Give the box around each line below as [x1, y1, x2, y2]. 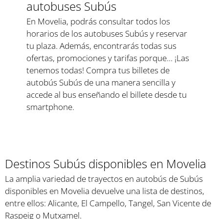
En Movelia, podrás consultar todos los [26, 16, 171, 27]
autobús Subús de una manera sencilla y [26, 77, 176, 88]
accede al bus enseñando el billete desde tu [26, 89, 187, 101]
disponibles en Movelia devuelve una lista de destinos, [5, 185, 204, 197]
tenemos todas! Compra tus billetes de [26, 65, 170, 76]
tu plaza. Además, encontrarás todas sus [26, 40, 177, 52]
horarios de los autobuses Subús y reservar [26, 28, 188, 40]
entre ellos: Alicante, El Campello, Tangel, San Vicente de [5, 197, 211, 209]
